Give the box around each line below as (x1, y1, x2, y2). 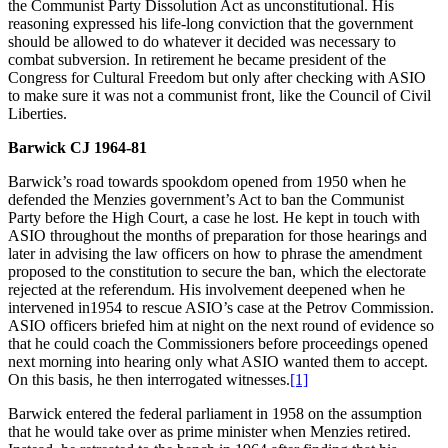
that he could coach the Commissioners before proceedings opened (8, 335, 428, 353)
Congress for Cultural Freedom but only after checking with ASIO (8, 69, 426, 87)
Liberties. (8, 105, 67, 123)
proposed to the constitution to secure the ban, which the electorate (8, 263, 426, 281)
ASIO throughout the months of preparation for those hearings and (8, 227, 427, 245)
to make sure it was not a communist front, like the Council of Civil (8, 87, 431, 105)
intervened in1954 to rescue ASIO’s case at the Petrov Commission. (8, 299, 434, 317)
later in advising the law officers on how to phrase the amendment (8, 245, 422, 263)
